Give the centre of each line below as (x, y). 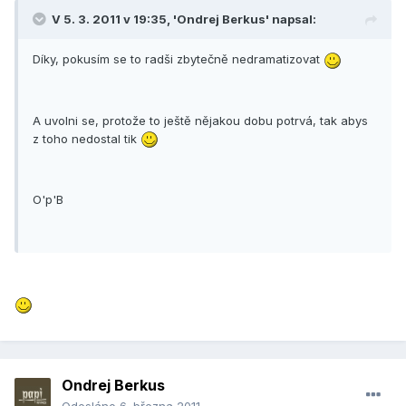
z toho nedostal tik (87, 138)
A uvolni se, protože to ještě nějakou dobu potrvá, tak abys (200, 120)
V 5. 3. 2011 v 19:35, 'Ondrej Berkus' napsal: (184, 19)
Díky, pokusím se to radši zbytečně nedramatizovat (178, 59)
